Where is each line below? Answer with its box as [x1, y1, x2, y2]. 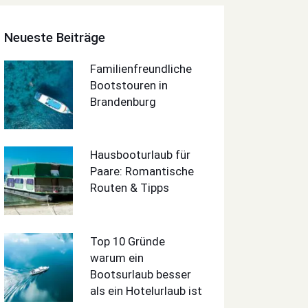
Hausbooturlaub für [90, 148, 191, 162]
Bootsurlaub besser [90, 267, 192, 281]
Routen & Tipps [90, 181, 170, 195]
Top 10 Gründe [90, 234, 166, 248]
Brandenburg [90, 94, 157, 109]
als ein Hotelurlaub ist [90, 283, 203, 298]
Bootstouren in [90, 78, 168, 92]
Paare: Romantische [90, 164, 195, 179]
